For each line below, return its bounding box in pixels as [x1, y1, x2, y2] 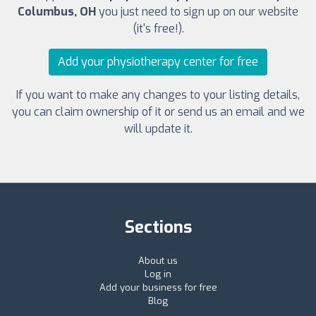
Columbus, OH [18, 4, 96, 20]
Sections [124, 216, 192, 239]
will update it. [123, 121, 193, 137]
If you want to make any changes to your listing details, [16, 87, 300, 103]
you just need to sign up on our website [96, 4, 298, 20]
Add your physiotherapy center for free [58, 54, 258, 70]
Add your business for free [99, 281, 217, 294]
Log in [145, 268, 171, 281]
